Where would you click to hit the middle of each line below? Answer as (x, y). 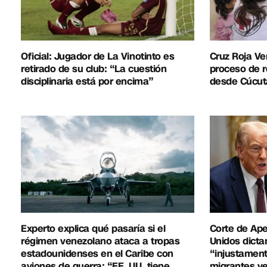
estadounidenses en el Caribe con (97, 254)
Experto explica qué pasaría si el (93, 229)
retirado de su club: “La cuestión (94, 69)
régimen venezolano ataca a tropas (100, 241)
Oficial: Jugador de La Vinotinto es (98, 56)
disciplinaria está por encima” (87, 81)
